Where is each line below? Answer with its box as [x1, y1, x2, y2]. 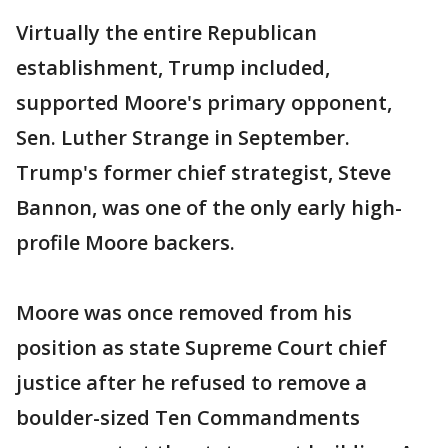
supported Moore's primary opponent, [16, 89, 392, 116]
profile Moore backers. [16, 229, 235, 256]
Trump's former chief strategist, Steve [16, 159, 391, 186]
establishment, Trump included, [16, 54, 330, 81]
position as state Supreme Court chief [16, 334, 387, 361]
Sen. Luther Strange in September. [16, 124, 350, 151]
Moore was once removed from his [16, 299, 352, 326]
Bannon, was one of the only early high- [16, 194, 402, 221]
